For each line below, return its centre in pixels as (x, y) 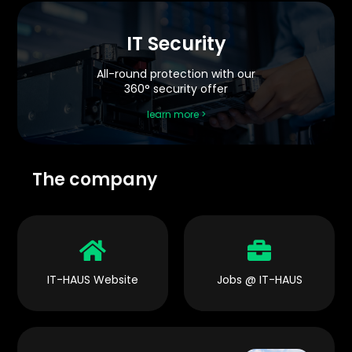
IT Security (176, 44)
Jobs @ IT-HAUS (259, 280)
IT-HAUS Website (93, 280)
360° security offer (176, 89)
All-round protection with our (176, 74)
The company (94, 180)
